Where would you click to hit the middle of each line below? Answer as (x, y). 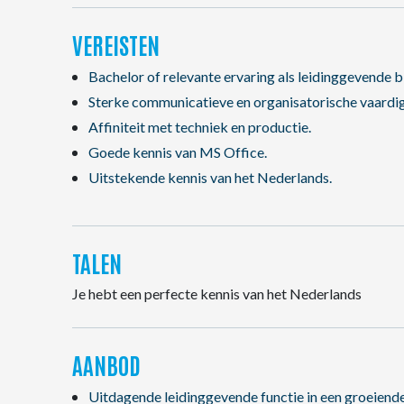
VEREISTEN (116, 44)
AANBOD (106, 364)
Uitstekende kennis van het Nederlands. (210, 177)
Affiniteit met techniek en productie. (199, 127)
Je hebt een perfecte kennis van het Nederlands (217, 294)
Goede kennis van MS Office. (177, 152)
